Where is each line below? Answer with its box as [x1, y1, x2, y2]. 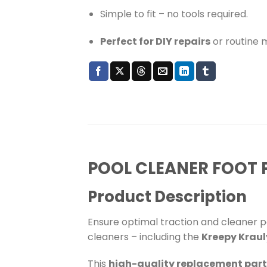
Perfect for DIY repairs [100, 35, 210, 49]
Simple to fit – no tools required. [100, 7, 248, 21]
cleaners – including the [88, 229, 201, 244]
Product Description [88, 185, 247, 207]
